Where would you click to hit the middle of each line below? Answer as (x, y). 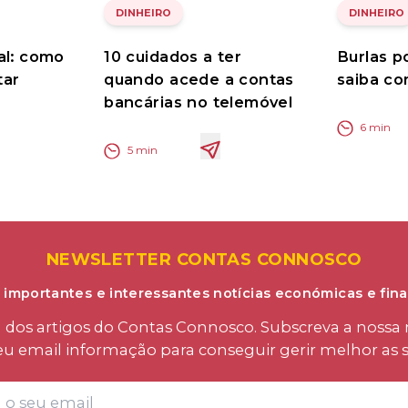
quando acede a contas (199, 79)
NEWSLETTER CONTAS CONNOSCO (204, 260)
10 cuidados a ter (173, 56)
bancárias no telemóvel (199, 102)
